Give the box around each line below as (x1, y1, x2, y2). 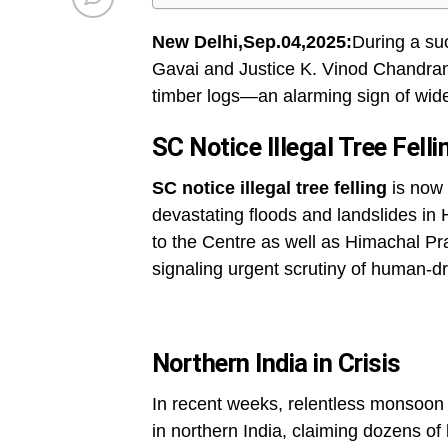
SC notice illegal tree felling (152, 178, 387, 199)
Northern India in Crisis (152, 348, 401, 379)
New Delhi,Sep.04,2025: (152, 32, 352, 53)
